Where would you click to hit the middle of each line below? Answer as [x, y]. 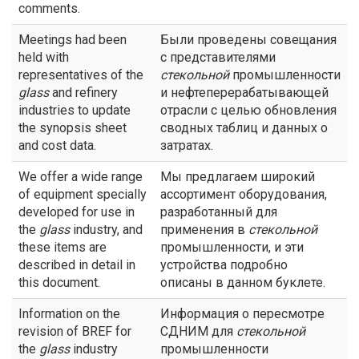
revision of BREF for [75, 331]
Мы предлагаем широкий [238, 177]
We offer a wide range [81, 177]
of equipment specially [83, 194]
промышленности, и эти [232, 247]
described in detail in [77, 265]
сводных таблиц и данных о [244, 128]
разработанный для [219, 212]
